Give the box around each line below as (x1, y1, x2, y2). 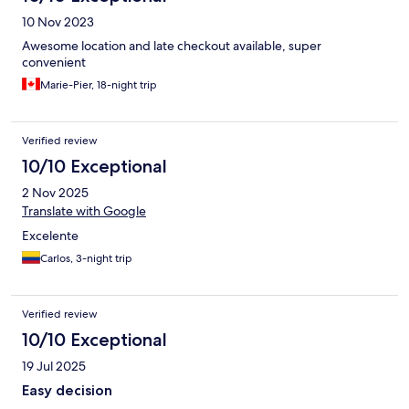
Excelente (22, 227, 79, 245)
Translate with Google (22, 203, 146, 220)
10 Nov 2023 (22, 14, 94, 31)
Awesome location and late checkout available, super (22, 37, 321, 55)
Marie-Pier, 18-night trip (40, 78, 157, 93)
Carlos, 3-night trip (40, 251, 132, 267)
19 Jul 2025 (22, 358, 86, 375)
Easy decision (22, 382, 112, 400)
